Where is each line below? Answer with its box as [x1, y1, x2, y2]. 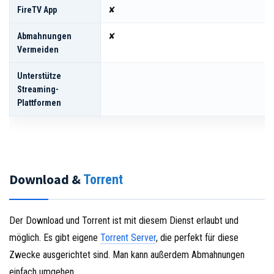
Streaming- [17, 84, 59, 94]
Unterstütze [17, 70, 61, 81]
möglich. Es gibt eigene [9, 231, 100, 243]
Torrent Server [100, 231, 156, 243]
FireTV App [17, 4, 57, 15]
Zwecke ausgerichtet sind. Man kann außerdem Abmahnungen [9, 248, 245, 261]
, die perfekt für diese [156, 231, 239, 243]
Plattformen [17, 97, 61, 108]
